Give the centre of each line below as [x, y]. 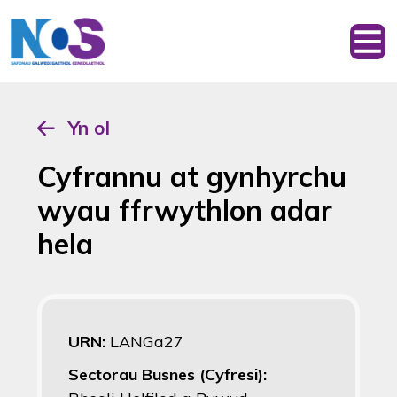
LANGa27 [147, 342]
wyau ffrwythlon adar [185, 210]
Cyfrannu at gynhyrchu [192, 176]
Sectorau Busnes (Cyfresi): [167, 374]
